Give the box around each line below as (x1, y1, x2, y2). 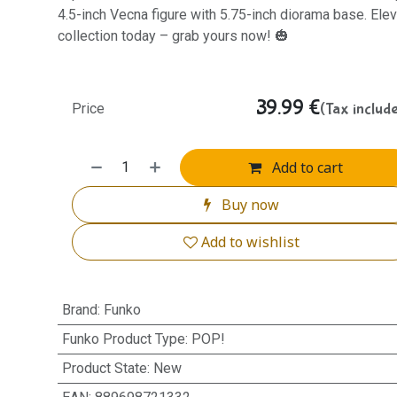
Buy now (218, 195, 280, 214)
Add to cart (269, 158, 344, 177)
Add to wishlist (201, 232, 300, 252)
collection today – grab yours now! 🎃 (57, 27, 289, 44)
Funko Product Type (61, 331, 185, 347)
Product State (61, 360, 147, 377)
